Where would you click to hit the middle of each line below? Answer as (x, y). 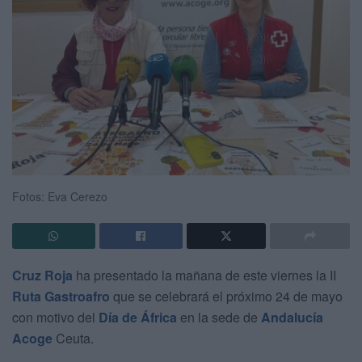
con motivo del (55, 317)
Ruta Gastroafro (61, 296)
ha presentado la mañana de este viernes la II (204, 275)
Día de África (138, 317)
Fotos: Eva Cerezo (60, 196)
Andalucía (292, 317)
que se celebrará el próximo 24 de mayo (226, 296)
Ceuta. (73, 338)
